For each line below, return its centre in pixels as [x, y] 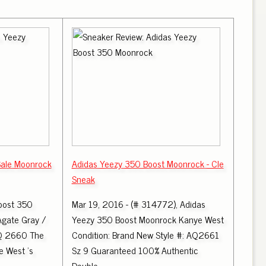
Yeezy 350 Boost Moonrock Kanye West [148, 219]
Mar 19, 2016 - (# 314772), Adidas [138, 204]
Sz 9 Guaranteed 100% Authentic [135, 250]
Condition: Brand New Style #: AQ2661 [145, 235]
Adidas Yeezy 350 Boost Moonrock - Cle [148, 163]
